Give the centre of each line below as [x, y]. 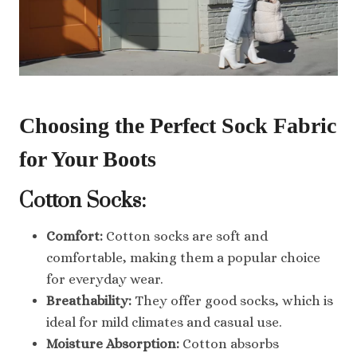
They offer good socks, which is [232, 300]
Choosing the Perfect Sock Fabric [178, 125]
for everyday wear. [105, 279]
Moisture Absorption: [113, 343]
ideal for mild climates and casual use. [164, 322]
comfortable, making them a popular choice [183, 257]
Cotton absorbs [229, 343]
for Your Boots [88, 159]
